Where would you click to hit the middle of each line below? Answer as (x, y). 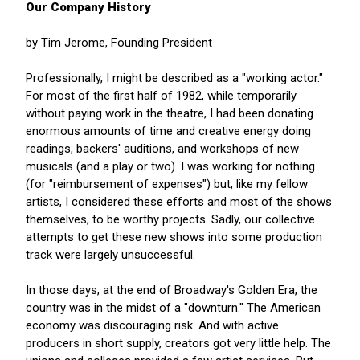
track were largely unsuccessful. (110, 255)
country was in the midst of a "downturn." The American (173, 308)
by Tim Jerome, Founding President (119, 43)
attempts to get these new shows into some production (174, 237)
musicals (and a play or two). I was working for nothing (170, 167)
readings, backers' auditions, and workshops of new (162, 149)
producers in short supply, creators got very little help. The (178, 344)
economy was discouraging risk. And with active (152, 326)
